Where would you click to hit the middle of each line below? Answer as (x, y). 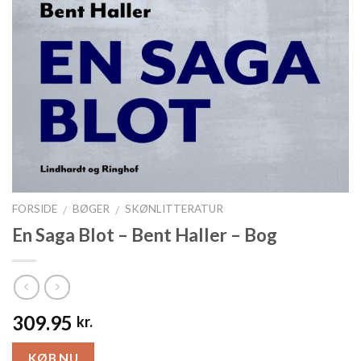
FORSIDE (35, 209)
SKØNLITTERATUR (174, 209)
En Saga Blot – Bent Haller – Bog (145, 235)
